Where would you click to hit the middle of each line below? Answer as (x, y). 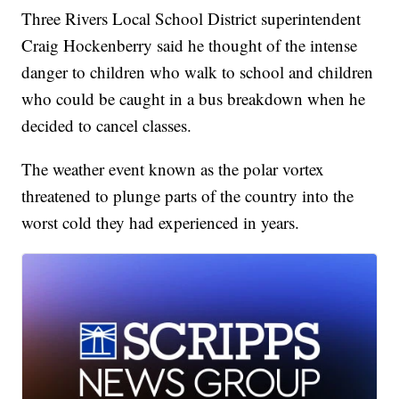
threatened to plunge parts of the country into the (188, 196)
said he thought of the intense (257, 45)
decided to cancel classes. (107, 126)
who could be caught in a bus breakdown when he (194, 99)
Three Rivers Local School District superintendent (191, 19)
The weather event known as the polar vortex (173, 169)
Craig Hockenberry (90, 45)
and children (331, 72)
